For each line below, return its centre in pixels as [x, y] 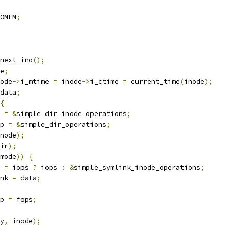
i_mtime [37, 82]
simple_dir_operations [63, 124]
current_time [153, 82]
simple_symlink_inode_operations [137, 167]
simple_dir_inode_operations [72, 114]
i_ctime [106, 82]
